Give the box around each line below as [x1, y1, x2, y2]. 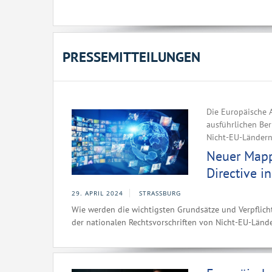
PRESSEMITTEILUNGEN [63, 48, 200, 66]
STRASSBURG [139, 189, 181, 197]
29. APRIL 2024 [72, 189, 123, 197]
